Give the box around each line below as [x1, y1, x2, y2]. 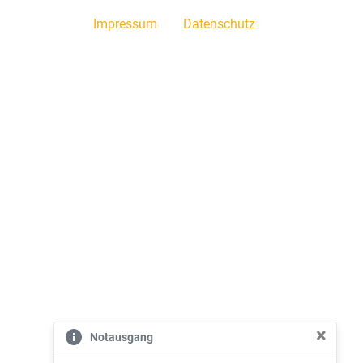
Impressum [93, 16, 157, 32]
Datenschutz [183, 16, 255, 32]
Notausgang [90, 330, 153, 344]
